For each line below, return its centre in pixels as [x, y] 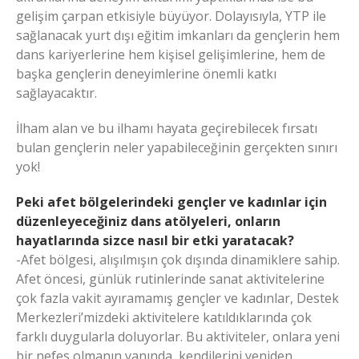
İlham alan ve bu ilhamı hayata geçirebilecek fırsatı [167, 129]
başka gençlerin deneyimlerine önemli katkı [146, 74]
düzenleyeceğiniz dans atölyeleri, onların [148, 222]
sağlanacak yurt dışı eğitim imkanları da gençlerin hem [178, 36]
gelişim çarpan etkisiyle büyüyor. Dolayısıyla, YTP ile [171, 16]
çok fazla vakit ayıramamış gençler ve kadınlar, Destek [177, 298]
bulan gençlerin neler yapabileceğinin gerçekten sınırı [177, 148]
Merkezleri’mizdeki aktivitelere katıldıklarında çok [164, 318]
